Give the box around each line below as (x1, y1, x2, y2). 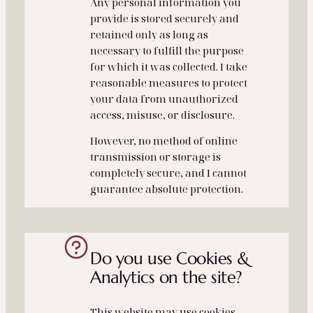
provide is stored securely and (90, 10, 240, 25)
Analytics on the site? (90, 266, 242, 288)
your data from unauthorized (90, 91, 239, 105)
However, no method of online (90, 133, 238, 148)
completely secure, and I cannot (90, 166, 247, 180)
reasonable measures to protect (90, 75, 248, 89)
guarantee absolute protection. (90, 182, 244, 196)
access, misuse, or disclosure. (90, 107, 235, 122)
